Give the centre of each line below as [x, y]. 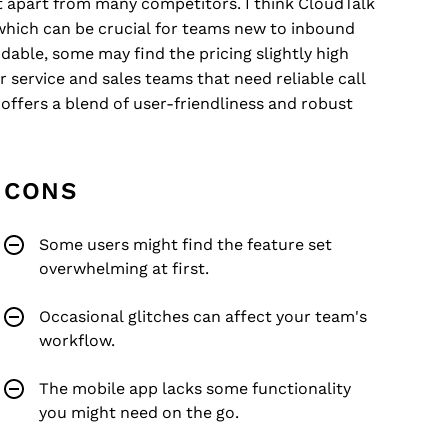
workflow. [77, 340]
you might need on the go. [139, 412]
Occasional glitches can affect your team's [203, 316]
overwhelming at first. [124, 268]
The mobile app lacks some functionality [195, 388]
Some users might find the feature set [185, 244]
